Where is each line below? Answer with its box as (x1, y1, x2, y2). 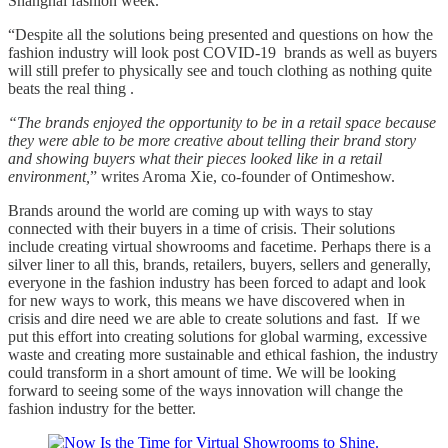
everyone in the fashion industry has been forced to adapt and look (8, 273, 426, 291)
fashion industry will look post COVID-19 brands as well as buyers (8, 43, 437, 61)
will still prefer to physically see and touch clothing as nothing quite (8, 61, 432, 79)
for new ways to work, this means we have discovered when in (8, 291, 405, 309)
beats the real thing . (8, 79, 138, 97)
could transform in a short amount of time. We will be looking (8, 363, 396, 381)
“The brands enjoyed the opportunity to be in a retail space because (8, 113, 436, 131)
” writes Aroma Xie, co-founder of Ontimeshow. (90, 167, 395, 185)
